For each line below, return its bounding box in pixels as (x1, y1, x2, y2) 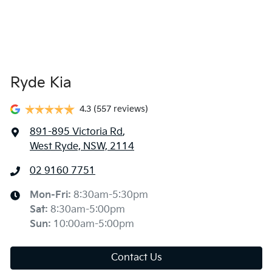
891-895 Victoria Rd (30, 126, 123, 138)
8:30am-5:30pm (73, 189, 148, 201)
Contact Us (110, 252, 162, 263)
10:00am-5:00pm (53, 219, 134, 230)
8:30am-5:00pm (50, 204, 125, 216)
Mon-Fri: (30, 189, 73, 201)
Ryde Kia (10, 74, 72, 92)
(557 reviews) (93, 104, 148, 114)
